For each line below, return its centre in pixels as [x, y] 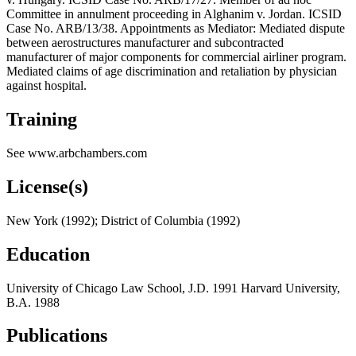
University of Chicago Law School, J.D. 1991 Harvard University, [173, 288]
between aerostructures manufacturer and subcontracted [145, 43]
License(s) [47, 186]
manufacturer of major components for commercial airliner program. [176, 57]
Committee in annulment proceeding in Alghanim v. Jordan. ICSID [174, 14]
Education [48, 254]
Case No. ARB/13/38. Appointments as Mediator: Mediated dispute [176, 29]
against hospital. [46, 86]
